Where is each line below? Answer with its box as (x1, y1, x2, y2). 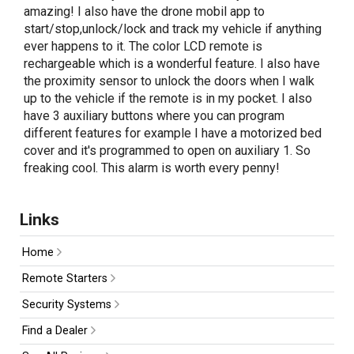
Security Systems (21, 298, 115, 312)
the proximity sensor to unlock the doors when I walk (24, 73, 314, 88)
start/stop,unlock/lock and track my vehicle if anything (24, 21, 322, 36)
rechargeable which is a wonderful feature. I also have (24, 55, 320, 71)
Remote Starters (21, 272, 111, 286)
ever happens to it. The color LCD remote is (24, 38, 262, 54)
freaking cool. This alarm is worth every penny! (24, 160, 280, 175)
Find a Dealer (21, 324, 91, 338)
